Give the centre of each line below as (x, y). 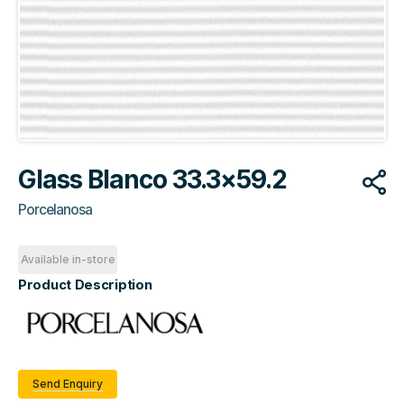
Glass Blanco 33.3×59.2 (152, 180)
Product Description (85, 285)
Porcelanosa (55, 210)
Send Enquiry (68, 383)
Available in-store (68, 260)
